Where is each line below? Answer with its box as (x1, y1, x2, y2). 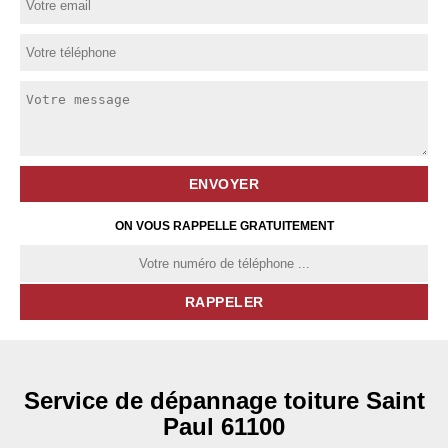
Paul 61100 (163, 413, 285, 440)
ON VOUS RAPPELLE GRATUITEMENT (114, 219, 334, 233)
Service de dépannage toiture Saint (23, 387, 425, 414)
